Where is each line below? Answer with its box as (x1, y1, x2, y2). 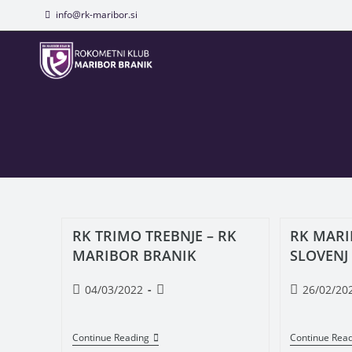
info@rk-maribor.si (56, 8, 137, 21)
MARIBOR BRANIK (71, 246, 196, 265)
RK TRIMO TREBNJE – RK (71, 226, 236, 245)
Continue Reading (71, 331, 149, 344)
